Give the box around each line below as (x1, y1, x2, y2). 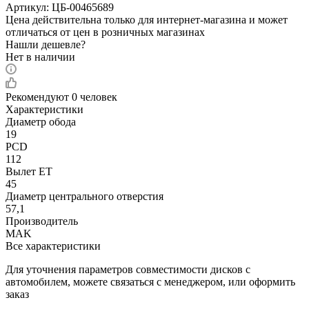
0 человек (72, 90, 117, 103)
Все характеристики (6, 239, 101, 252)
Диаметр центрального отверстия (6, 190, 163, 202)
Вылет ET (6, 165, 52, 177)
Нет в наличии (6, 50, 75, 63)
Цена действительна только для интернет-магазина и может (6, 13, 288, 26)
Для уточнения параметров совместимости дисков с (6, 263, 250, 275)
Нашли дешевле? (6, 38, 86, 50)
